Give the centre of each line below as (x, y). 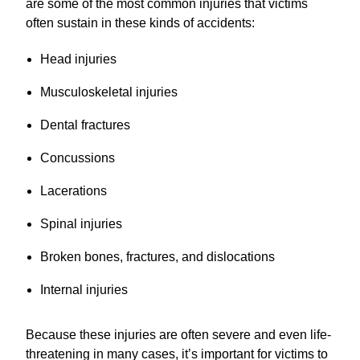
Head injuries (78, 59)
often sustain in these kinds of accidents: (140, 23)
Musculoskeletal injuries (108, 92)
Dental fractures (85, 125)
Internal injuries (84, 290)
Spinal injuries (81, 224)
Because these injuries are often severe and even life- (178, 335)
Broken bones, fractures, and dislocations (157, 257)
